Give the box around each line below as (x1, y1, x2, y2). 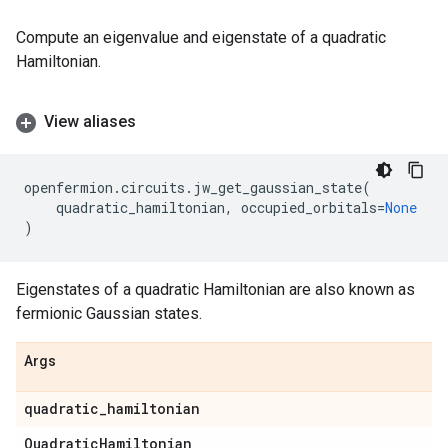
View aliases (44, 112, 136, 131)
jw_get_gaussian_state (193, 178, 362, 197)
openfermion (24, 178, 113, 197)
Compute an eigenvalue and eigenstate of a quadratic (16, 28, 386, 47)
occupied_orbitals (241, 198, 377, 217)
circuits (121, 178, 185, 197)
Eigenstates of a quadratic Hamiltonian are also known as (16, 280, 415, 299)
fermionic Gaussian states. (16, 304, 202, 323)
